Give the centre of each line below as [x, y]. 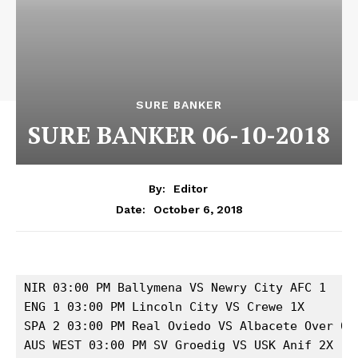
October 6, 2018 [198, 209]
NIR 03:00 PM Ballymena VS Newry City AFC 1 [179, 287]
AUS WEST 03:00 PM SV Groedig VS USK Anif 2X [182, 345]
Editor [190, 188]
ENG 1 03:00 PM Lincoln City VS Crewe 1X [168, 306]
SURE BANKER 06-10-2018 [179, 135]
